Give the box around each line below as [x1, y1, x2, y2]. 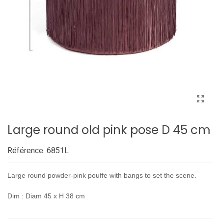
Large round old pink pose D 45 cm [7, 121, 211, 138]
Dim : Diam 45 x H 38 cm [7, 192, 85, 200]
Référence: [7, 145, 45, 155]
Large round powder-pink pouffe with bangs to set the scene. [7, 171, 196, 179]
